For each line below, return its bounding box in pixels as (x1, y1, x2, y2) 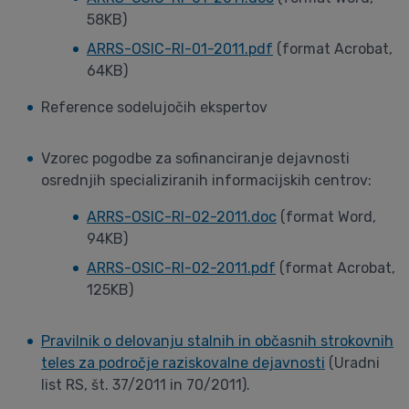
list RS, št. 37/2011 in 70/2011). (41, 376, 250, 393)
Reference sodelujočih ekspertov (41, 99, 267, 116)
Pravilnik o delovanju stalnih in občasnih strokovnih (41, 332, 393, 350)
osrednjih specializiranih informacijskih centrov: (41, 172, 372, 189)
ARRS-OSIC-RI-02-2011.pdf (87, 259, 276, 277)
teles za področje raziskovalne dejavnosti (41, 354, 325, 372)
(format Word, (277, 208, 376, 225)
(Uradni (325, 354, 380, 372)
